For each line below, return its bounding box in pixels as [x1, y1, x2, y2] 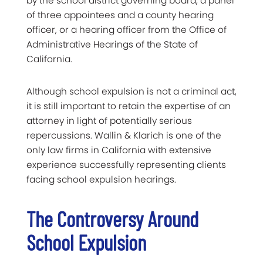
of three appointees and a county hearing [26, 8, 214, 21]
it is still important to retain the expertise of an [26, 99, 231, 112]
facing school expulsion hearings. [26, 173, 176, 186]
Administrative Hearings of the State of [26, 38, 198, 50]
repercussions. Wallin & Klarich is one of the [26, 129, 221, 141]
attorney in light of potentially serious [26, 114, 192, 127]
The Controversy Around [26, 205, 198, 231]
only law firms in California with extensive [26, 143, 211, 156]
